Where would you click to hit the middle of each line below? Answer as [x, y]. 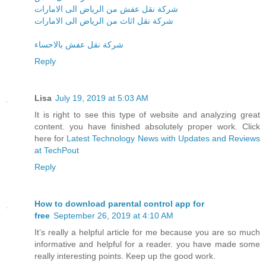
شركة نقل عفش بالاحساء [79, 45]
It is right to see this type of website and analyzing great [147, 115]
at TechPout [57, 151]
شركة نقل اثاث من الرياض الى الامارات [104, 21]
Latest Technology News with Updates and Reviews [163, 139]
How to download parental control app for [119, 204]
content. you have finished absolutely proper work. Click [147, 127]
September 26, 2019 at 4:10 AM [113, 216]
